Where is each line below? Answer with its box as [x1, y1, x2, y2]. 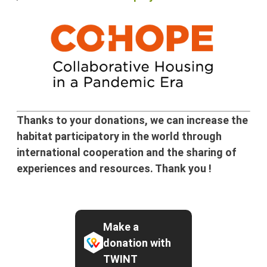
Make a [103, 220, 139, 233]
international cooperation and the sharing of [16, 146, 237, 159]
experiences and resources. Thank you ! [16, 162, 212, 175]
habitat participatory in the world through [16, 130, 222, 143]
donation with [103, 236, 171, 249]
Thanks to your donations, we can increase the [16, 114, 248, 127]
